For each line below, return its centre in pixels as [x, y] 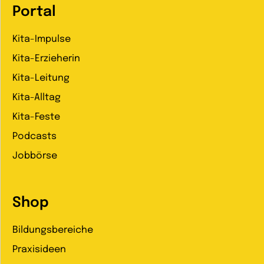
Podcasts [34, 137]
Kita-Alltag [37, 98]
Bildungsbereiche [53, 230]
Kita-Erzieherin [46, 59]
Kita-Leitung [41, 78]
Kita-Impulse [42, 39]
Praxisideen [39, 250]
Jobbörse [35, 156]
